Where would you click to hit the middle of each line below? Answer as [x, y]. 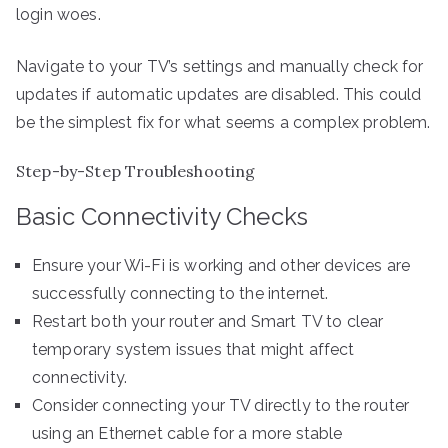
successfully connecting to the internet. [180, 293]
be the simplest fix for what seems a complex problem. [223, 122]
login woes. [58, 14]
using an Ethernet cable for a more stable [187, 433]
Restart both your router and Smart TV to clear [208, 321]
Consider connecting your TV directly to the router [221, 405]
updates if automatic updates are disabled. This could [219, 94]
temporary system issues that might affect [193, 349]
